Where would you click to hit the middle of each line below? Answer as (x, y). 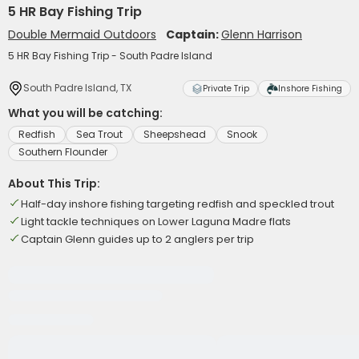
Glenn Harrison (262, 34)
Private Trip (226, 89)
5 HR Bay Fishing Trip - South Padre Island (110, 56)
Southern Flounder (63, 152)
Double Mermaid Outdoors (82, 34)
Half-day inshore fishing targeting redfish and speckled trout (177, 204)
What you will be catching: (85, 113)
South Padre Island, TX (77, 88)
